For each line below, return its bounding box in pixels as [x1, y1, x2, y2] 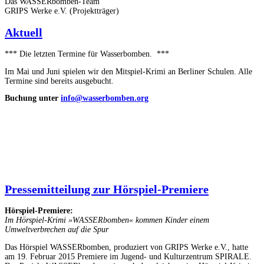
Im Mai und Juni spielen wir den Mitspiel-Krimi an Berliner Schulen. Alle [5, 67, 252, 76]
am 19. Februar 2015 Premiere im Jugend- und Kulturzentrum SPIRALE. [5, 252, 252, 261]
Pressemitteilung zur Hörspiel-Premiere [5, 183, 209, 196]
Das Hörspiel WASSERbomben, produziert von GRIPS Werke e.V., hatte [5, 242, 248, 252]
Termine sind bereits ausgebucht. [5, 76, 114, 85]
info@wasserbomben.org [61, 94, 148, 103]
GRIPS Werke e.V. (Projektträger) [5, 6, 119, 16]
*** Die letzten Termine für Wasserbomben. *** [5, 49, 169, 58]
